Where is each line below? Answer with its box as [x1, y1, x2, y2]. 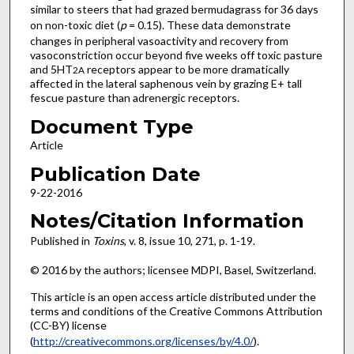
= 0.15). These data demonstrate [126, 18, 291, 32]
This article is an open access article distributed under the [29, 290, 316, 304]
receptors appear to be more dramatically [84, 62, 289, 77]
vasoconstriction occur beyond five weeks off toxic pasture [29, 48, 322, 62]
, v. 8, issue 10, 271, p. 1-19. [123, 234, 255, 248]
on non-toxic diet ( [29, 18, 120, 32]
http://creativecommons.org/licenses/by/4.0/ [32, 334, 254, 348]
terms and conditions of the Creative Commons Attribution [29, 304, 322, 318]
